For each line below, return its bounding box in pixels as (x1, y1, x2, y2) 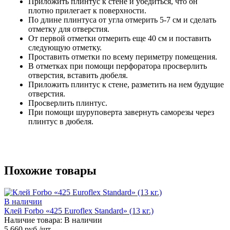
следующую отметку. (28, 43, 104, 52)
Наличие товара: (4, 215, 62, 224)
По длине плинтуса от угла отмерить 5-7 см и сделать (28, 15, 216, 24)
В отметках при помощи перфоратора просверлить (28, 61, 207, 70)
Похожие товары (4, 163, 97, 177)
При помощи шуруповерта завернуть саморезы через (28, 107, 214, 117)
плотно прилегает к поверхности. (28, 6, 146, 15)
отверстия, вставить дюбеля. (28, 70, 128, 80)
